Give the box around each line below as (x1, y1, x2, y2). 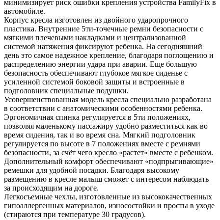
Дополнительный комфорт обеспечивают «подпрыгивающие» (4, 157, 214, 165)
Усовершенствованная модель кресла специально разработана (4, 95, 212, 104)
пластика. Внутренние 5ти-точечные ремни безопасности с (4, 24, 203, 33)
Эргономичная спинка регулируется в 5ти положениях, (4, 112, 191, 121)
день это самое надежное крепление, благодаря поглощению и (4, 51, 214, 59)
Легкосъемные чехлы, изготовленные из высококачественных (4, 192, 212, 201)
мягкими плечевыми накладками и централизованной (4, 33, 186, 42)
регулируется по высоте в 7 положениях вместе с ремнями (4, 139, 200, 148)
